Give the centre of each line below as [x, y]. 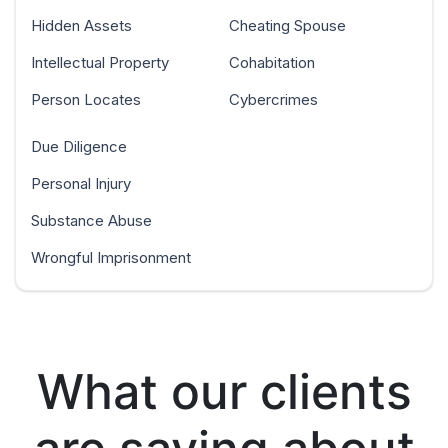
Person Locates [86, 100]
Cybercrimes [273, 100]
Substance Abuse [91, 221]
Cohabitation [272, 63]
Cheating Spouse [287, 26]
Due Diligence [79, 147]
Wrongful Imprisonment [111, 258]
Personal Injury [81, 184]
